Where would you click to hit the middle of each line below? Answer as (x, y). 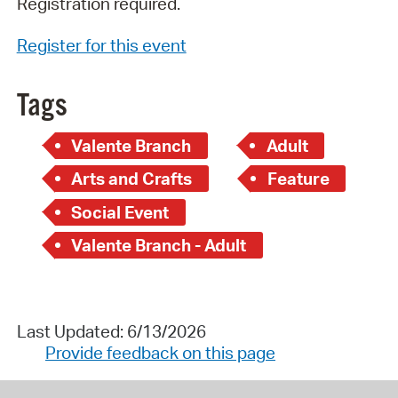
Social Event (120, 212)
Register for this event (101, 45)
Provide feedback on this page (160, 353)
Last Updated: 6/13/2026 (111, 332)
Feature (298, 179)
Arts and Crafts (132, 179)
